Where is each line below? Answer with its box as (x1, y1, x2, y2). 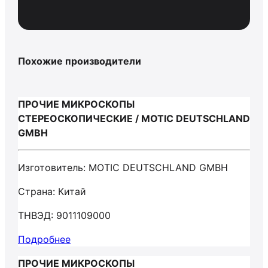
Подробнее (18, 233, 71, 245)
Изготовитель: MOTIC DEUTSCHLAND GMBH (18, 162, 228, 173)
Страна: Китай (18, 185, 86, 197)
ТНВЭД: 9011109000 (18, 209, 111, 221)
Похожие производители (18, 55, 141, 67)
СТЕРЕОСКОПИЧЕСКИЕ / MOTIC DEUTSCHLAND (18, 112, 250, 124)
